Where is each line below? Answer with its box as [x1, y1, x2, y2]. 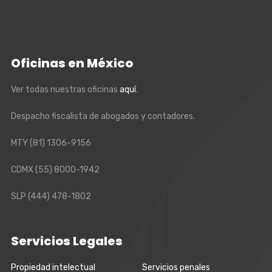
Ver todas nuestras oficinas [10, 84, 120, 95]
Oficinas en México [10, 54, 133, 72]
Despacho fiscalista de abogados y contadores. [10, 110, 195, 121]
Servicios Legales [10, 232, 123, 250]
